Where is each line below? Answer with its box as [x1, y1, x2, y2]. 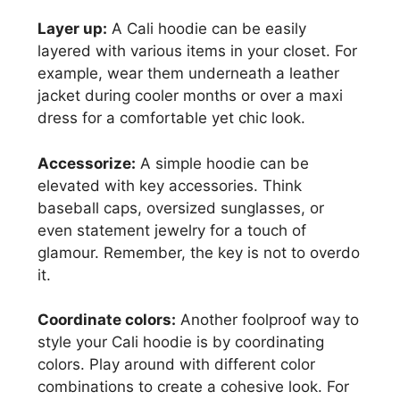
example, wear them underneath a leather [37, 64, 339, 83]
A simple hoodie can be [136, 154, 309, 172]
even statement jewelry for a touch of [37, 221, 306, 239]
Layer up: [37, 20, 107, 38]
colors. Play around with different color [37, 355, 315, 374]
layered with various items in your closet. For [37, 42, 357, 61]
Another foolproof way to [176, 311, 359, 329]
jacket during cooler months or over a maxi [37, 87, 343, 105]
